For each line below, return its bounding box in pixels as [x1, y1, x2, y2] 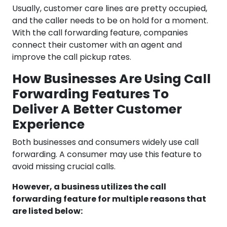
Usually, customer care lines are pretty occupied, [12, 3, 207, 15]
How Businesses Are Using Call [12, 70, 211, 88]
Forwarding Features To [12, 85, 169, 103]
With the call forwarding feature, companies [12, 27, 188, 39]
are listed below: [12, 205, 83, 217]
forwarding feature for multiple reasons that [12, 193, 206, 205]
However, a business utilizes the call [12, 181, 166, 193]
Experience [12, 116, 85, 134]
